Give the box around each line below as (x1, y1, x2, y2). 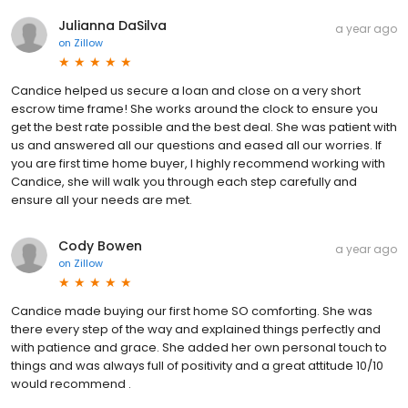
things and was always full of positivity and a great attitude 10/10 (11, 356, 383, 374)
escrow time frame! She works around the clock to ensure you (11, 99, 378, 117)
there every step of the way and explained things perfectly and (11, 320, 381, 338)
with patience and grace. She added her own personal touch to (11, 338, 387, 356)
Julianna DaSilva (58, 15, 167, 35)
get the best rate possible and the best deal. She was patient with (11, 117, 397, 136)
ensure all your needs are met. (11, 190, 192, 209)
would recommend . (11, 374, 131, 393)
